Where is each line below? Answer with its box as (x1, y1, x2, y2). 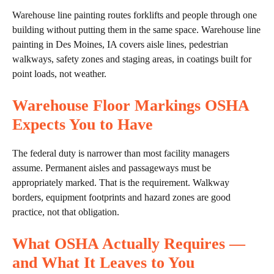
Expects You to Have (12, 116, 153, 134)
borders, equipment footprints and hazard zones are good (12, 192, 231, 203)
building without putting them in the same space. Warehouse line (12, 24, 261, 35)
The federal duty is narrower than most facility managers (12, 148, 229, 159)
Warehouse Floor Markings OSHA (12, 97, 249, 115)
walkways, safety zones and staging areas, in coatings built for (12, 54, 251, 65)
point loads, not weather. (12, 68, 106, 80)
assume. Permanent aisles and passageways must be (12, 163, 211, 174)
